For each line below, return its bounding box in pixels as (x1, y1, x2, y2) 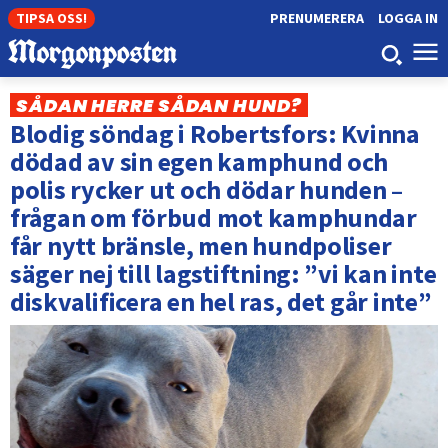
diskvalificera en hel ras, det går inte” (10, 285, 432, 319)
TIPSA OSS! (16, 9, 87, 27)
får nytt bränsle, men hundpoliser (10, 229, 392, 263)
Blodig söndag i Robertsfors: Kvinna (10, 117, 420, 151)
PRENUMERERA (269, 9, 364, 27)
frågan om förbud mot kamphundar (10, 201, 417, 235)
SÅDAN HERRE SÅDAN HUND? (16, 92, 302, 118)
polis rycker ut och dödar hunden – (10, 173, 404, 207)
